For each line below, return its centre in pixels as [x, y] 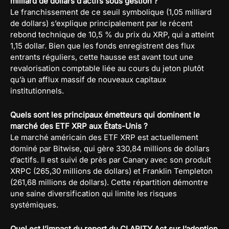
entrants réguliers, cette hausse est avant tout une [102, 57]
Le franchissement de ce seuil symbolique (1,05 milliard [111, 12]
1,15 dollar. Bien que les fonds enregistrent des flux [102, 45]
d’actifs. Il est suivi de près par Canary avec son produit [111, 159]
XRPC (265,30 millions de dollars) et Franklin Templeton [111, 171]
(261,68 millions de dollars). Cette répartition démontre [109, 182]
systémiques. [34, 204]
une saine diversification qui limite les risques [94, 193]
